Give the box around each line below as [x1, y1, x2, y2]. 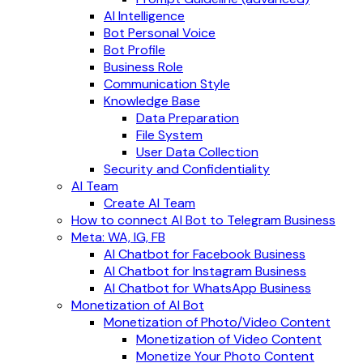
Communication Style [104, 75, 230, 92]
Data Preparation [136, 109, 239, 126]
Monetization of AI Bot [71, 297, 204, 314]
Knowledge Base [104, 92, 200, 109]
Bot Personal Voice [104, 24, 216, 41]
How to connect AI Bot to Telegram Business [71, 211, 335, 228]
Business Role [104, 58, 183, 75]
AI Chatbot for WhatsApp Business [104, 280, 311, 297]
